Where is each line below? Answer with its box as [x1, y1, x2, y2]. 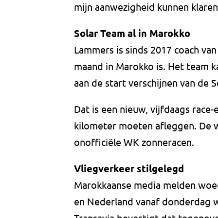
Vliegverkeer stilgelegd [74, 162, 184, 175]
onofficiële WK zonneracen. [74, 136, 194, 148]
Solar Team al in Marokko [74, 27, 190, 40]
